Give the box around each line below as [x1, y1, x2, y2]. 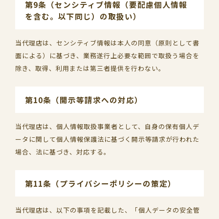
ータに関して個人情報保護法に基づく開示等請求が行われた [15, 134, 200, 144]
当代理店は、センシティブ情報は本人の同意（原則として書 [15, 38, 200, 47]
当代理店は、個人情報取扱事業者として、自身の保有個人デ [15, 122, 200, 131]
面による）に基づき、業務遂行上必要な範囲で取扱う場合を [15, 51, 200, 60]
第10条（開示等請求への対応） [25, 94, 143, 105]
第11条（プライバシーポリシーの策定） [25, 178, 176, 189]
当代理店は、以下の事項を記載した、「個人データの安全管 [15, 205, 200, 215]
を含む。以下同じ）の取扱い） [25, 11, 142, 22]
